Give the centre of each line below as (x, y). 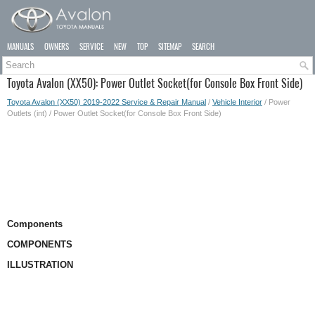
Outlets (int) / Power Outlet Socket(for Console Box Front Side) (114, 113)
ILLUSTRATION (40, 265)
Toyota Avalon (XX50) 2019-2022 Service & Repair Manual (107, 102)
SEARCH (203, 47)
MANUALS (20, 47)
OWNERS (57, 47)
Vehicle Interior (237, 102)
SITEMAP (170, 47)
